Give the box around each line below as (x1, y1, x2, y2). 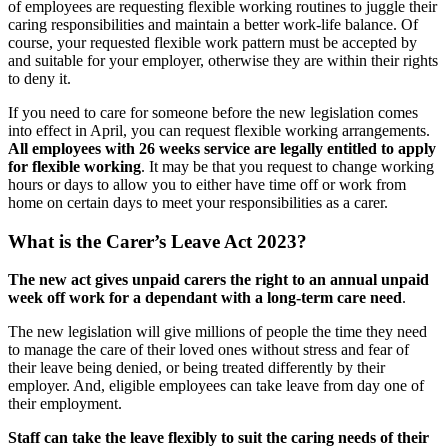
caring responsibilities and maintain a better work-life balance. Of (8, 15, 418, 33)
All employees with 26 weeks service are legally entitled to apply (8, 139, 436, 157)
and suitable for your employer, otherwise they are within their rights (8, 51, 438, 69)
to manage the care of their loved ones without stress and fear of (8, 341, 409, 359)
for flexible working (8, 157, 141, 175)
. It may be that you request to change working (141, 157, 434, 175)
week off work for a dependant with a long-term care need (8, 289, 402, 307)
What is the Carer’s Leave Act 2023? (8, 230, 307, 252)
